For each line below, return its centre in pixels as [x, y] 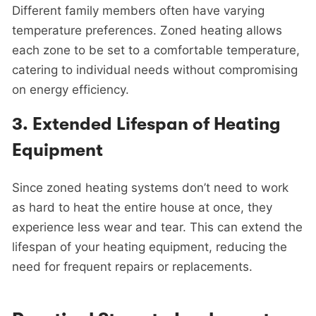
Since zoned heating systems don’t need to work [150, 187]
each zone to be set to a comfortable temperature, [156, 50]
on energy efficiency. [71, 89]
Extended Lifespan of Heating [157, 124]
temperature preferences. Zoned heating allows [147, 30]
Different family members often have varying [138, 10]
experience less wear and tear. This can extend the [157, 227]
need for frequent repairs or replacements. [132, 266]
